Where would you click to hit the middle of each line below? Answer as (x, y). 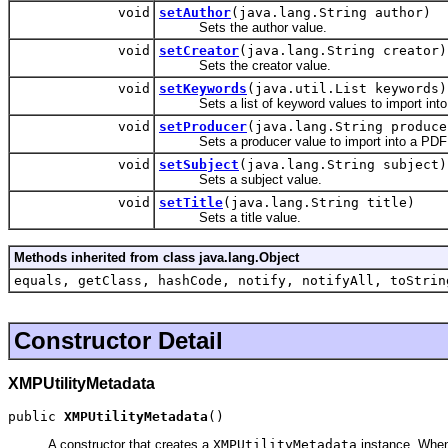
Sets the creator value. (245, 66)
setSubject (199, 165)
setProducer (203, 127)
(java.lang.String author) (331, 13)
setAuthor (195, 13)
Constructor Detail (118, 340)
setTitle (191, 203)
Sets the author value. (243, 28)
